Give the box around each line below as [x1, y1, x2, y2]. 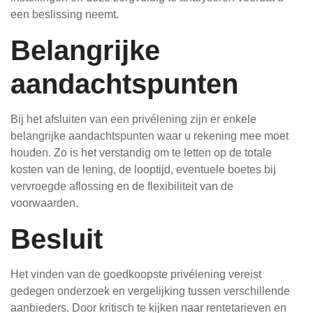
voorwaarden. [10, 197, 78, 209]
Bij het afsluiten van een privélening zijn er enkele [10, 113, 256, 125]
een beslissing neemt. [10, 8, 119, 20]
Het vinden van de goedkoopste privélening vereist [10, 268, 261, 280]
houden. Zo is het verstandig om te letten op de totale [10, 147, 272, 159]
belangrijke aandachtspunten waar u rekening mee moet [10, 130, 289, 142]
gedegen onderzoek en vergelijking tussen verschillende [10, 285, 290, 297]
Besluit [10, 224, 103, 254]
